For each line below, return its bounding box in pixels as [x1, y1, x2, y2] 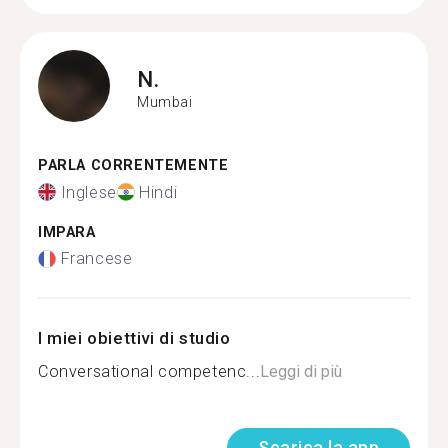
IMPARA [38, 223, 96, 241]
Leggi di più [260, 362, 343, 381]
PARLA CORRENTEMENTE [38, 157, 229, 174]
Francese [60, 249, 133, 268]
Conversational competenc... [38, 362, 261, 381]
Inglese [60, 182, 117, 202]
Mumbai [137, 93, 193, 110]
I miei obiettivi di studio [38, 328, 231, 348]
